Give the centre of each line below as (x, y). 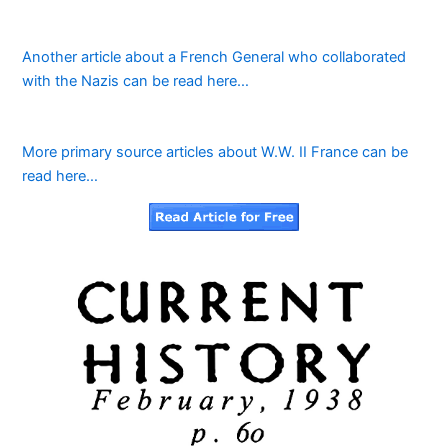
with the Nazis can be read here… (136, 80)
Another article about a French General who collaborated (214, 56)
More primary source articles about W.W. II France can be (215, 152)
